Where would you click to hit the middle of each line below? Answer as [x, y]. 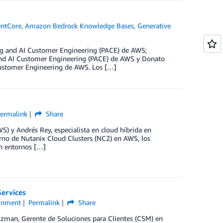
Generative [154, 25]
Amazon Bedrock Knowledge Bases [80, 25]
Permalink [44, 203]
